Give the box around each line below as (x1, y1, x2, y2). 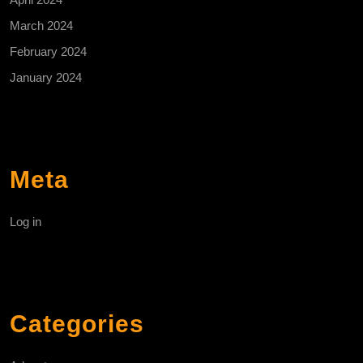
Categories (10, 310, 144, 337)
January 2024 (10, 70, 82, 84)
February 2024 (10, 44, 87, 58)
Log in (10, 214, 41, 228)
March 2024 (10, 18, 73, 32)
